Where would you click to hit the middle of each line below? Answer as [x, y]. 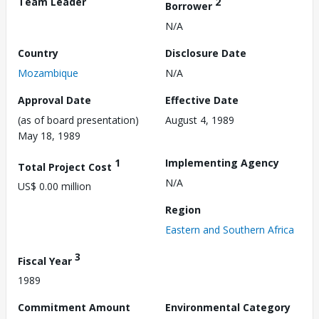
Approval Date [54, 100]
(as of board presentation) [78, 120]
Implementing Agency [222, 162]
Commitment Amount [74, 308]
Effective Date [202, 100]
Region [183, 209]
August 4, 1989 [200, 120]
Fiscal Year [46, 261]
